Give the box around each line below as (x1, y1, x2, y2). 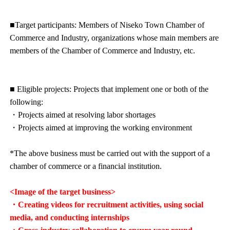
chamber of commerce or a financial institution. (10, 162, 162, 171)
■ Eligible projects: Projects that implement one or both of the (10, 85, 209, 94)
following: (10, 98, 44, 107)
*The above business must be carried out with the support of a (10, 149, 210, 158)
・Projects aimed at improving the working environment (10, 123, 193, 132)
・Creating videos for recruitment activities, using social (10, 200, 204, 209)
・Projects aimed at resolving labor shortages (10, 110, 156, 120)
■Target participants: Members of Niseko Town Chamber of (10, 21, 205, 30)
